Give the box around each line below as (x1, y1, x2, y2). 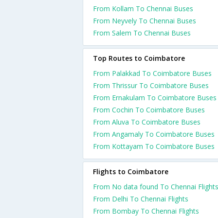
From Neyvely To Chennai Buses (93, 16, 196, 25)
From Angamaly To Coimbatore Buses (93, 129, 215, 139)
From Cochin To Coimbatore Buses (93, 105, 205, 114)
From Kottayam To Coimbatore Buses (93, 142, 215, 151)
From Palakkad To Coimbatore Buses (93, 69, 212, 78)
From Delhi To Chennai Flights (93, 194, 188, 203)
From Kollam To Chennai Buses (93, 4, 193, 13)
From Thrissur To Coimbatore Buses (93, 81, 209, 90)
